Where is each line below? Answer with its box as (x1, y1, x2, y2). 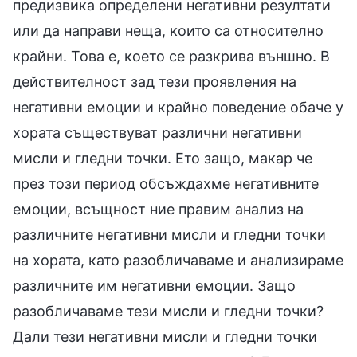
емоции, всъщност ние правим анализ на (13, 201, 304, 218)
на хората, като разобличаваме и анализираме (13, 252, 343, 269)
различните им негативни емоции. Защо (13, 277, 296, 295)
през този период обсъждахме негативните (13, 175, 319, 193)
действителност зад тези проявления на (13, 73, 296, 91)
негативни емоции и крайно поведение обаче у (13, 99, 343, 116)
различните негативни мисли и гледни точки (13, 226, 326, 244)
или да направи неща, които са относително (13, 22, 324, 40)
